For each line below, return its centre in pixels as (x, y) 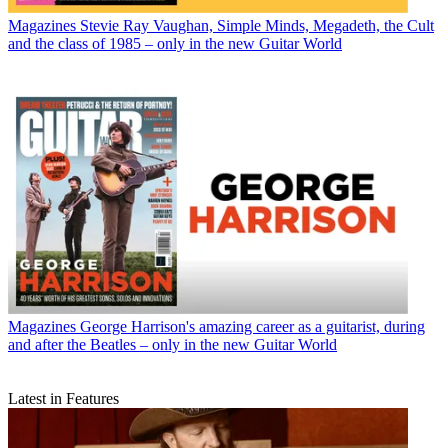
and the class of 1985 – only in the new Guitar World (175, 44)
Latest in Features (63, 398)
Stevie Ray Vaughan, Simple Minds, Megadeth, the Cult (257, 26)
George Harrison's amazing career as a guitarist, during (252, 326)
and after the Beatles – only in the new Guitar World (172, 344)
